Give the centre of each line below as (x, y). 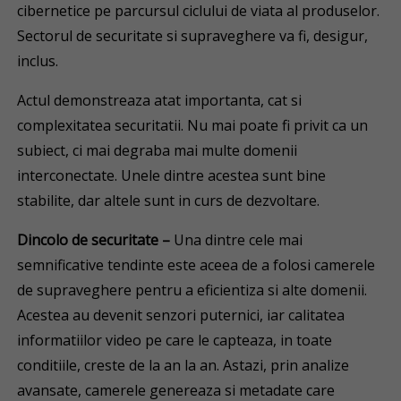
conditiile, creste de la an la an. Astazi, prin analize (183, 365)
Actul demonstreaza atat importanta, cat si (160, 100)
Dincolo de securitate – (96, 240)
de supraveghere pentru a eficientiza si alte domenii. (192, 290)
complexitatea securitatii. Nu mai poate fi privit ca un (193, 125)
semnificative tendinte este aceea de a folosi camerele (196, 265)
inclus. (38, 61)
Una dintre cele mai (239, 240)
